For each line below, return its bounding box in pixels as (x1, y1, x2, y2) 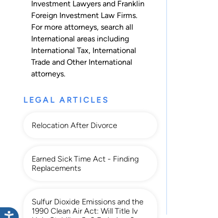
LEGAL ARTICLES (23, 95, 109, 105)
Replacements (32, 163, 81, 173)
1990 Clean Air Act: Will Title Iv (32, 206, 138, 216)
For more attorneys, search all (31, 22, 133, 32)
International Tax (31, 45, 89, 55)
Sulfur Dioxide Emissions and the (32, 197, 144, 206)
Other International (67, 57, 132, 67)
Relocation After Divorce (32, 120, 117, 130)
